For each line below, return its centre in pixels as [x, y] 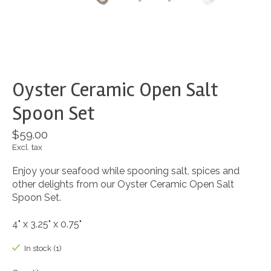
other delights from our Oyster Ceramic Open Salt [123, 184]
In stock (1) [43, 248]
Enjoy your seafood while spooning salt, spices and [126, 171]
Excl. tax [27, 147]
